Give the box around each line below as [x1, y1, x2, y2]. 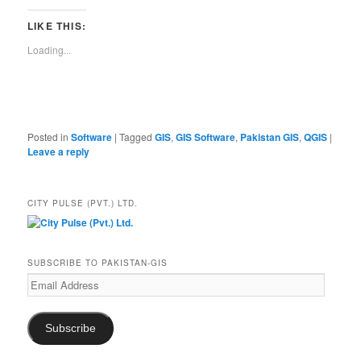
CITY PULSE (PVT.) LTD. [27, 197, 139, 209]
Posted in [27, 129, 69, 143]
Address [27, 288, 64, 302]
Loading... [27, 42, 72, 56]
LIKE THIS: [27, 18, 87, 33]
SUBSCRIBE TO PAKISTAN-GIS [27, 256, 168, 268]
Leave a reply [27, 143, 90, 159]
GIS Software [176, 129, 236, 144]
